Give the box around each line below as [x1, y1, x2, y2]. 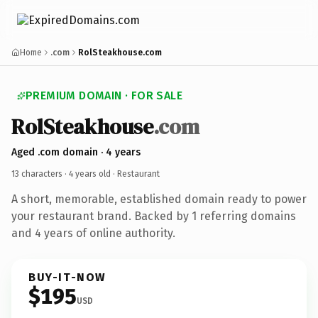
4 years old [69, 168, 111, 179]
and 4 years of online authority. [11, 226, 175, 240]
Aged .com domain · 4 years [11, 146, 141, 158]
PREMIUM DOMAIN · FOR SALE [26, 89, 182, 102]
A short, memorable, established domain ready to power [11, 192, 307, 206]
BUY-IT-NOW [28, 270, 106, 284]
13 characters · [11, 168, 69, 179]
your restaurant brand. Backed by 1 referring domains [11, 209, 296, 223]
